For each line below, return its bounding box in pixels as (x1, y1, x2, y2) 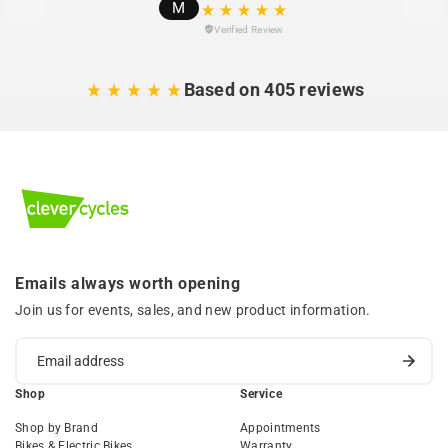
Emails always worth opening (15, 273, 241, 293)
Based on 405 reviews (183, 78, 365, 100)
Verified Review (214, 23, 284, 35)
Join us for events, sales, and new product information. (15, 301, 371, 318)
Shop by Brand (15, 420, 98, 435)
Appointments (240, 420, 321, 435)
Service (240, 386, 283, 401)
